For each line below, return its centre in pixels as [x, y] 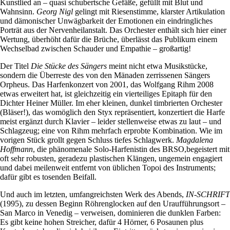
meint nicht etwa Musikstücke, [157, 66]
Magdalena [195, 140]
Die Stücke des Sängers [69, 66]
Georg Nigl [55, 12]
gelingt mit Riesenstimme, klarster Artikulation [149, 12]
